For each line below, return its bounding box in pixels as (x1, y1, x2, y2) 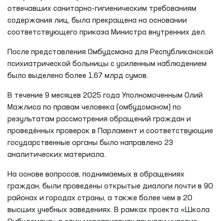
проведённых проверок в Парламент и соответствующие (7, 127, 213, 135)
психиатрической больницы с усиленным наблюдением (7, 60, 207, 68)
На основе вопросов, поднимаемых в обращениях (7, 170, 184, 179)
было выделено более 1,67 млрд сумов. (7, 72, 148, 80)
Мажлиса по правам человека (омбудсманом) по (7, 103, 181, 111)
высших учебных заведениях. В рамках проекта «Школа (7, 206, 210, 214)
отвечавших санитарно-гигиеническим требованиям (7, 4, 196, 13)
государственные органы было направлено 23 (7, 139, 173, 147)
